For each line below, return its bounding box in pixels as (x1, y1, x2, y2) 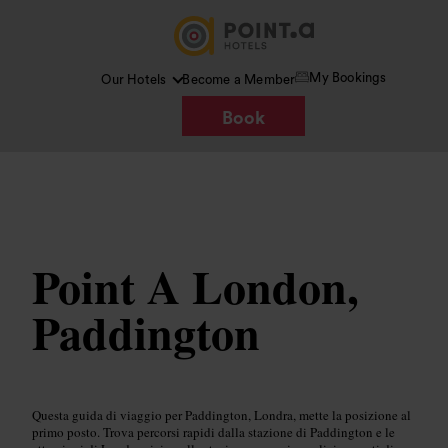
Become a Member (182, 73, 296, 86)
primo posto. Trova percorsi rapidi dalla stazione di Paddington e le (32, 423, 395, 442)
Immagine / (56, 197, 102, 211)
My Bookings (309, 70, 387, 84)
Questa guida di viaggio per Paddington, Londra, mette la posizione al (32, 406, 411, 425)
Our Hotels (101, 73, 167, 86)
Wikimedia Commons (102, 197, 191, 211)
